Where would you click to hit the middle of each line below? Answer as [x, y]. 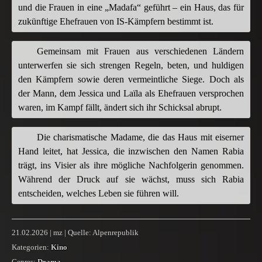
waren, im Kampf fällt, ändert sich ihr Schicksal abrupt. [120, 107]
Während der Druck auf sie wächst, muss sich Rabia [131, 179]
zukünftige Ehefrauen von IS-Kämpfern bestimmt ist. [116, 21]
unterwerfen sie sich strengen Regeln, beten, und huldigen [131, 65]
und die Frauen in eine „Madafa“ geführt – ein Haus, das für [131, 7]
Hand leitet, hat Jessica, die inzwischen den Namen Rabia [131, 151]
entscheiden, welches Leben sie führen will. [99, 193]
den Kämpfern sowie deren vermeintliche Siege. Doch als [131, 79]
